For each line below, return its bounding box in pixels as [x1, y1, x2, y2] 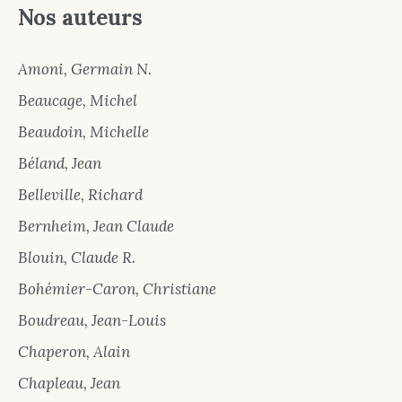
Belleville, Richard [18, 185, 143, 205]
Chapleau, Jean [18, 373, 120, 394]
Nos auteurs [18, 4, 143, 32]
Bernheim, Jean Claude [18, 216, 174, 237]
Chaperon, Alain [18, 342, 130, 363]
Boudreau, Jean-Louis [18, 310, 166, 331]
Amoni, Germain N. [18, 59, 152, 80]
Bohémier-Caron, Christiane [18, 279, 216, 300]
